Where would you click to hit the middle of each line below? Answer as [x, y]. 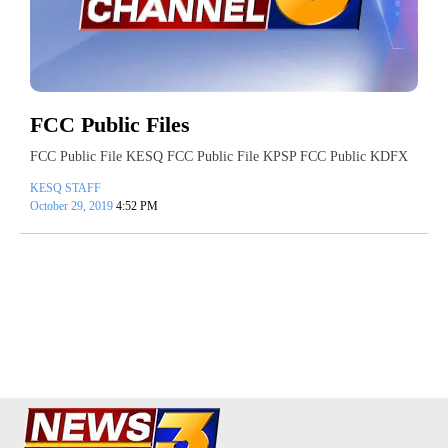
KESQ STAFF [65, 188]
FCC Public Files [110, 125]
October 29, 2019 [73, 206]
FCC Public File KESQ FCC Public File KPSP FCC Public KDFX [219, 157]
